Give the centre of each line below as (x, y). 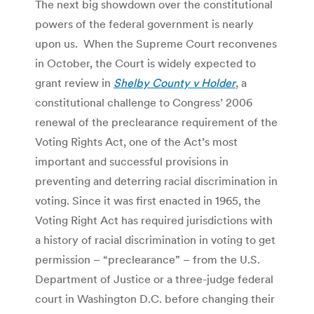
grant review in (74, 82)
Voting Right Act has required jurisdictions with (154, 220)
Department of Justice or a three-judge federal (154, 279)
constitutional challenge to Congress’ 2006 (144, 102)
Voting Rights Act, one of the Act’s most (136, 141)
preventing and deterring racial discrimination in (156, 180)
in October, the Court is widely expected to (145, 63)
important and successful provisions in (132, 161)
